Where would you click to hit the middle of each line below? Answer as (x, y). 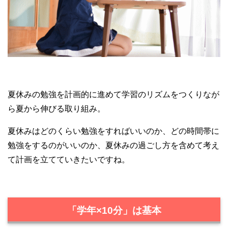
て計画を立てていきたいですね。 (69, 159)
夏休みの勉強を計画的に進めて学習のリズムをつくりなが (113, 94)
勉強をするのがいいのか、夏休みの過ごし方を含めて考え (113, 145)
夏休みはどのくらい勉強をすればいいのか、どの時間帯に (113, 131)
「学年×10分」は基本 (114, 211)
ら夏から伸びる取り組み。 (56, 108)
